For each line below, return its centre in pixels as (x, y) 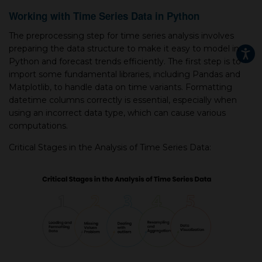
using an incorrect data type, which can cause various (117, 113)
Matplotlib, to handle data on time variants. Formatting (120, 87)
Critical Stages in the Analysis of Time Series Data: (110, 147)
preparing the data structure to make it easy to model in (124, 48)
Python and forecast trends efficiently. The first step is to (125, 61)
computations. (38, 125)
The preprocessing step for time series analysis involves (121, 35)
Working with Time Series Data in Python (104, 15)
